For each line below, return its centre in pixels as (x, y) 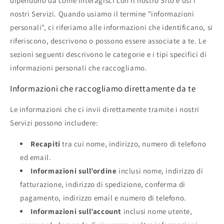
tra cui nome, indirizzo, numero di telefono (133, 143)
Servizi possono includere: (54, 122)
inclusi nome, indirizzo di (160, 170)
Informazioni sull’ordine (74, 170)
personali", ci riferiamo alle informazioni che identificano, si (111, 27)
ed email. (36, 157)
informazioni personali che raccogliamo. (79, 67)
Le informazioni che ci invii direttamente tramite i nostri (105, 109)
